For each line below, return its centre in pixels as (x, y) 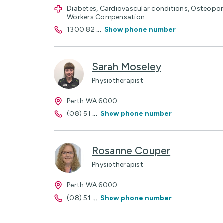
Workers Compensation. (107, 17)
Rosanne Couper (131, 150)
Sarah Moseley (126, 66)
